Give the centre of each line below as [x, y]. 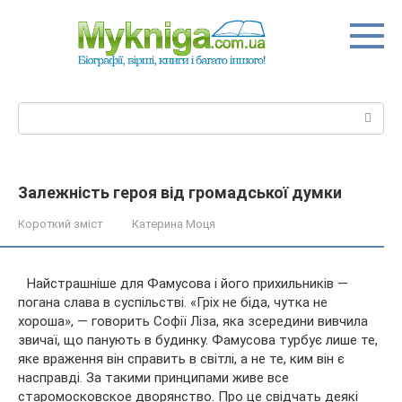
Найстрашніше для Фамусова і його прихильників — [188, 283]
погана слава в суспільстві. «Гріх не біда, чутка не [173, 302]
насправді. [52, 377]
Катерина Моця [174, 223]
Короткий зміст [60, 223]
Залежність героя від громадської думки [180, 192]
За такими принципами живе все [188, 377]
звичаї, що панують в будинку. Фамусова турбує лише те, [198, 340]
